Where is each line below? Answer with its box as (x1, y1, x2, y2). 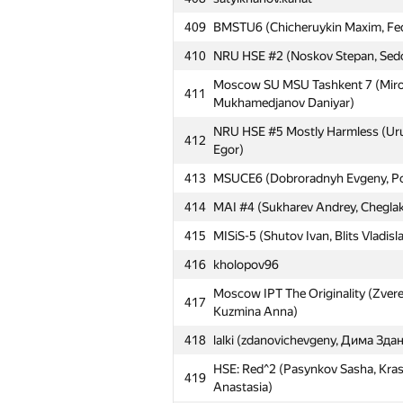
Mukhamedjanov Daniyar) (213, 95, 354, 110)
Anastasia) (213, 380, 273, 394)
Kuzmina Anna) (213, 304, 298, 318)
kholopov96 (213, 257, 279, 272)
